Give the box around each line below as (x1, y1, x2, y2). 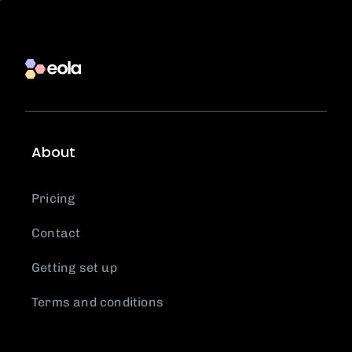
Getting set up (31, 260, 117, 276)
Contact (31, 225, 81, 241)
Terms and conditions (31, 295, 163, 310)
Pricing (31, 191, 75, 207)
